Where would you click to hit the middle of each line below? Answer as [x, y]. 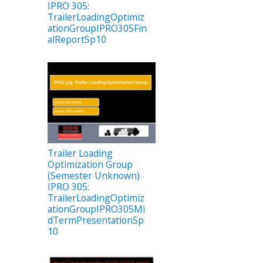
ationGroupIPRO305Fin [97, 28]
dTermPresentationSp [96, 220]
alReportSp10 [77, 39]
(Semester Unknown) [94, 176]
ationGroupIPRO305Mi [96, 209]
